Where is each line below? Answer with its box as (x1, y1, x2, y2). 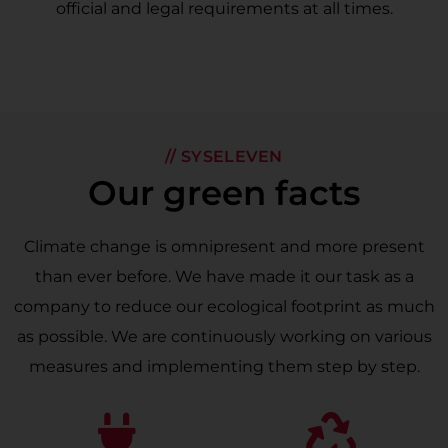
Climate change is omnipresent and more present (23, 237, 425, 256)
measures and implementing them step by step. (28, 357, 420, 376)
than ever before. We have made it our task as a (34, 267, 414, 286)
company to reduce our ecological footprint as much (13, 297, 435, 316)
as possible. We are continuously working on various (16, 327, 432, 346)
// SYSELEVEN (165, 147, 283, 166)
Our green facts (87, 172, 361, 214)
